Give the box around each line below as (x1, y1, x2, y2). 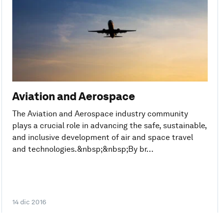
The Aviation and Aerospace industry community (12, 109, 188, 118)
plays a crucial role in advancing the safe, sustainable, (12, 120, 207, 130)
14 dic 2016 (12, 198, 46, 206)
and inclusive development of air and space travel (12, 132, 193, 142)
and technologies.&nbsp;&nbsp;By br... (12, 144, 154, 154)
